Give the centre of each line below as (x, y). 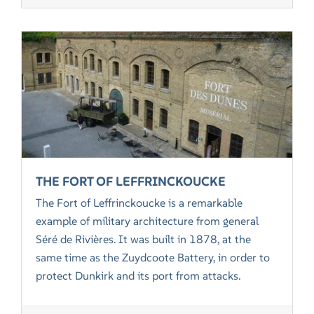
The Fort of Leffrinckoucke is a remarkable (139, 202)
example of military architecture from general (148, 220)
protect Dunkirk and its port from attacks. (138, 275)
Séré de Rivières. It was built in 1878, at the (144, 239)
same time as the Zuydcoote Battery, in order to (153, 257)
